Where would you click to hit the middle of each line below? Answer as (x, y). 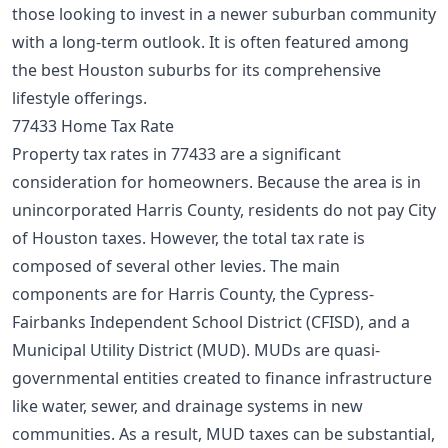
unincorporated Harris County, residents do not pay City (224, 210)
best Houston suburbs (126, 70)
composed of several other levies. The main (176, 266)
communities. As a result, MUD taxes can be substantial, (223, 434)
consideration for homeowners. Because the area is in (216, 182)
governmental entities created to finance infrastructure (222, 378)
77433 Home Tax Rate (93, 126)
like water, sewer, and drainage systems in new (187, 406)
